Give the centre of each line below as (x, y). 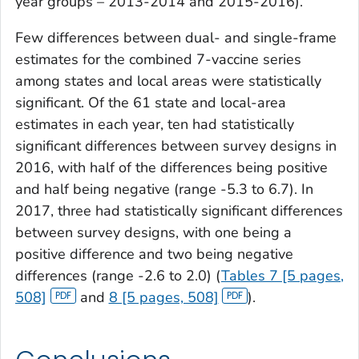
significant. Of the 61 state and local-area (151, 102)
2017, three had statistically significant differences (179, 210)
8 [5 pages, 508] (163, 297)
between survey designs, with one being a (153, 232)
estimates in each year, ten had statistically (155, 124)
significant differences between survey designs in (176, 145)
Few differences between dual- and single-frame (176, 37)
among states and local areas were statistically (168, 81)
